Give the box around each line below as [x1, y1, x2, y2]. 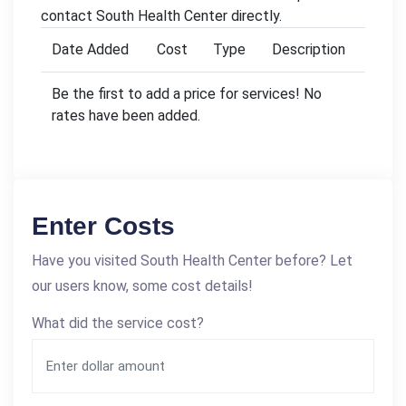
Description [272, 40, 345, 58]
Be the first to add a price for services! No [52, 84, 322, 102]
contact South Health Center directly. [41, 6, 282, 24]
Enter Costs [32, 211, 175, 240]
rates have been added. [52, 106, 200, 124]
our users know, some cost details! [32, 276, 253, 295]
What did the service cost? [32, 314, 204, 332]
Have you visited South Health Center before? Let [32, 251, 353, 269]
